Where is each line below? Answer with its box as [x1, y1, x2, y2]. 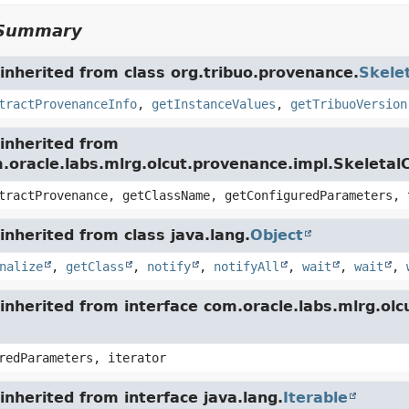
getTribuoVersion [289, 97, 407, 111]
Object [249, 226, 303, 244]
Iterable [282, 389, 348, 406]
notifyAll [213, 259, 279, 274]
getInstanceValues [151, 97, 276, 111]
